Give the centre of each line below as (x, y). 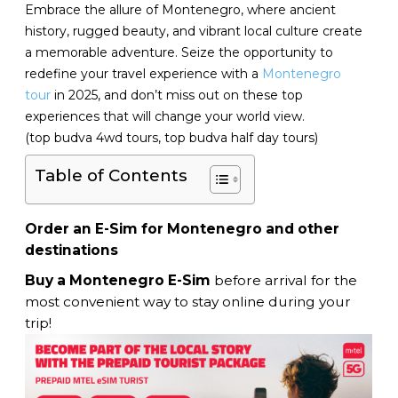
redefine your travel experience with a (144, 74)
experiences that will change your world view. (165, 116)
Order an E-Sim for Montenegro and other (183, 228)
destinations (72, 250)
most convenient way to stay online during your (188, 302)
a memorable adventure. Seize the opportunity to (179, 52)
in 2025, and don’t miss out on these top (177, 95)
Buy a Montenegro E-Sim (118, 281)
